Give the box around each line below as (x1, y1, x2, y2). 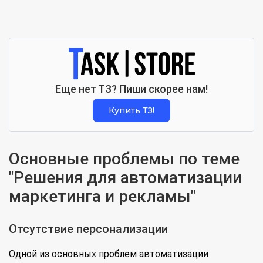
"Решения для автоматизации (9, 168, 242, 188)
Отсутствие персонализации (9, 222, 168, 237)
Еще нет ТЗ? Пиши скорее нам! (55, 83, 208, 96)
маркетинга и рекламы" (9, 187, 195, 207)
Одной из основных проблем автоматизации (9, 248, 208, 260)
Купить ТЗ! (109, 105, 154, 116)
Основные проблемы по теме (9, 149, 240, 169)
